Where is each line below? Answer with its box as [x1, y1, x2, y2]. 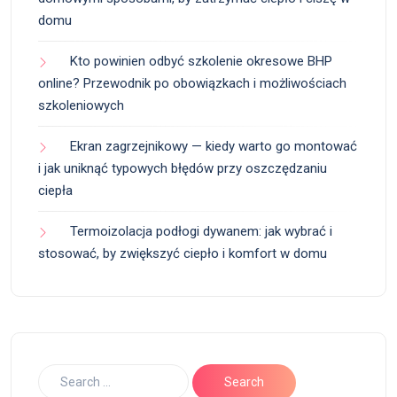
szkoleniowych [38, 97, 124, 113]
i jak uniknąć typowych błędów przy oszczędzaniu [38, 160, 327, 176]
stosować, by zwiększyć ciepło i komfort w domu [38, 245, 327, 261]
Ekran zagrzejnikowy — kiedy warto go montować [70, 137, 357, 154]
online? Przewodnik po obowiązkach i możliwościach [38, 74, 346, 91]
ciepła [38, 182, 73, 198]
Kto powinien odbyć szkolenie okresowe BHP [70, 52, 332, 69]
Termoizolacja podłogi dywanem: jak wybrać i [70, 222, 332, 239]
